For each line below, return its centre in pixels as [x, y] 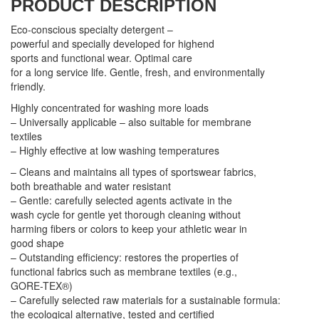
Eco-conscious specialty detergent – [92, 29]
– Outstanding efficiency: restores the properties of [125, 257]
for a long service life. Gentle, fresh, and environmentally [138, 72]
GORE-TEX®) [42, 286]
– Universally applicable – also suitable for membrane [131, 122]
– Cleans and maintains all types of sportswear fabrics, [134, 172]
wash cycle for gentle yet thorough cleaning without [126, 214]
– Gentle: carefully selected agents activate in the [121, 200]
